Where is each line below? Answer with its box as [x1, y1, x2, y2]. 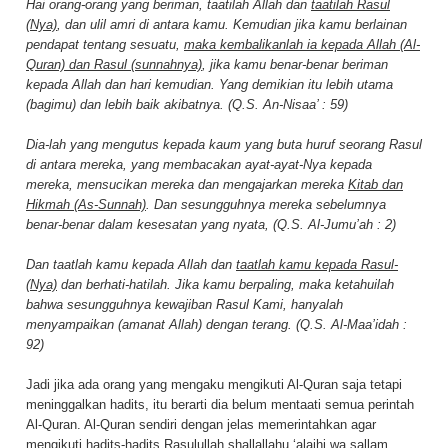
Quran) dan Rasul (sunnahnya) [26, 56, 202, 72]
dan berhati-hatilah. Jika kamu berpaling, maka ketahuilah [57, 276, 394, 292]
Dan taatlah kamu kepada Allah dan [26, 256, 236, 272]
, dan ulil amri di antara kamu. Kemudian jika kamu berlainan [57, 16, 407, 32]
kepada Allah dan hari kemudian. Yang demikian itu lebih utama [26, 76, 393, 92]
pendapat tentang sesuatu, [26, 36, 184, 52]
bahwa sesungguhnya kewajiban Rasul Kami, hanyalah [26, 296, 343, 312]
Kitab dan [348, 176, 403, 192]
